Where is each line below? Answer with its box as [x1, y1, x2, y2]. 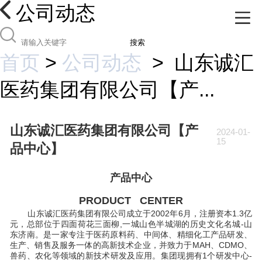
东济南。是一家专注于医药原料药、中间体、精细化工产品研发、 [9, 229, 253, 239]
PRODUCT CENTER [79, 194, 183, 206]
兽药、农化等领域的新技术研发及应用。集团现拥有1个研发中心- [9, 250, 253, 260]
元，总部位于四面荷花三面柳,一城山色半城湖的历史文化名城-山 [9, 219, 253, 229]
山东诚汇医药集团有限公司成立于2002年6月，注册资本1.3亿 [27, 208, 253, 218]
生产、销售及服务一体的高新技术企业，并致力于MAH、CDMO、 [9, 240, 253, 250]
